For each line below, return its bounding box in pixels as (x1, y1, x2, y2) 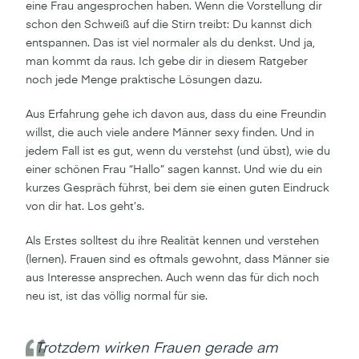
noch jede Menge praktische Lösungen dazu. (26, 74, 262, 86)
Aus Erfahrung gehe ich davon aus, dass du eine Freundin (26, 108, 326, 120)
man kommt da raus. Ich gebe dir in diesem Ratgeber (26, 55, 308, 67)
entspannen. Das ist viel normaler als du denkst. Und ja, (26, 37, 315, 49)
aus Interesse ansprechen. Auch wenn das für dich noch (26, 272, 319, 284)
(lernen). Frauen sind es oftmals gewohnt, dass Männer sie (26, 253, 329, 265)
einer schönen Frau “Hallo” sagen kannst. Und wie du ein (26, 163, 322, 175)
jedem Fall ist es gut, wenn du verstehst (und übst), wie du (26, 145, 330, 157)
